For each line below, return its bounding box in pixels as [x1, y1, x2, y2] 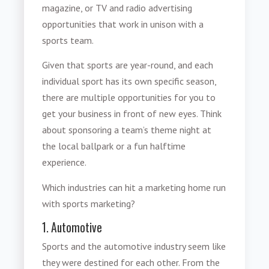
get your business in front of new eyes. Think [42, 107, 222, 120]
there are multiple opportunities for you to [42, 91, 216, 104]
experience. [42, 156, 87, 169]
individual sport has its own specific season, [42, 75, 217, 88]
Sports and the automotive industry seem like [42, 240, 226, 253]
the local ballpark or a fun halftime [42, 140, 186, 153]
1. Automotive [42, 219, 103, 237]
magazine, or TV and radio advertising [42, 2, 193, 14]
